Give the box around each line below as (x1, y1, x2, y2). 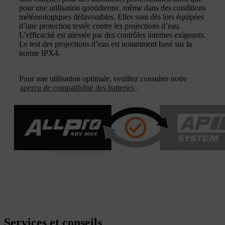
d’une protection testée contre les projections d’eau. (19, 22, 181, 30)
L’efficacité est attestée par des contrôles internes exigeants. (19, 31, 206, 39)
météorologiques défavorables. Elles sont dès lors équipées (19, 13, 204, 21)
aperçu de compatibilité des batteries (20, 83, 134, 92)
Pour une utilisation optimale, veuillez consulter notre (19, 74, 187, 83)
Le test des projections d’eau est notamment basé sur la (19, 40, 192, 48)
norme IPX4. (19, 49, 60, 57)
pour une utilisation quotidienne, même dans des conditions (19, 4, 206, 12)
